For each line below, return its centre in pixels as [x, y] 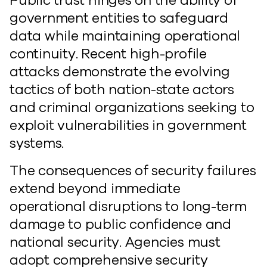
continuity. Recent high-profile [108, 54]
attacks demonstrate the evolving [120, 72]
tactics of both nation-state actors [122, 90]
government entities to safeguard [119, 18]
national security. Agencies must [115, 242]
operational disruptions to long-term [128, 207]
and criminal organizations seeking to [132, 108]
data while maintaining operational [125, 36]
